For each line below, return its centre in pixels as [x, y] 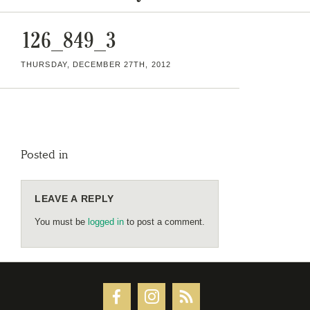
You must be [61, 221]
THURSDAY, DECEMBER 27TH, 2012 [96, 64]
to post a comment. [164, 221]
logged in [106, 221]
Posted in [45, 154]
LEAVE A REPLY [75, 198]
